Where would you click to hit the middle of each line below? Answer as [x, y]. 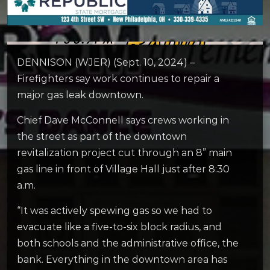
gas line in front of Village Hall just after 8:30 [123, 169]
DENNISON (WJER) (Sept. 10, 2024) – [106, 62]
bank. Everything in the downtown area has [122, 260]
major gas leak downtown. [80, 95]
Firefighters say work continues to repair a [118, 79]
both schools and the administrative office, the [128, 243]
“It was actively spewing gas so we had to [115, 211]
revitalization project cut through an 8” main [124, 153]
